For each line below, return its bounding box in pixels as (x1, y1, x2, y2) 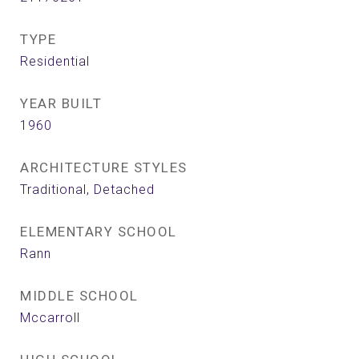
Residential (20, 54, 90, 69)
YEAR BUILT (20, 95, 102, 111)
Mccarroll (20, 310, 80, 325)
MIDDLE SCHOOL (20, 288, 139, 304)
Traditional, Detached (20, 182, 155, 197)
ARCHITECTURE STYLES (20, 159, 188, 175)
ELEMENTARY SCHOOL (20, 224, 177, 240)
